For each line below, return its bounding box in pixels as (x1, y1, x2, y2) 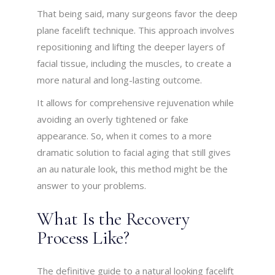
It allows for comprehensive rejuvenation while (37, 96, 234, 109)
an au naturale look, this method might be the (37, 163, 228, 176)
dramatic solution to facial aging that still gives (37, 146, 231, 159)
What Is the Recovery (37, 207, 190, 231)
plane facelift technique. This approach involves (37, 24, 235, 37)
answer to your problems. (37, 179, 147, 192)
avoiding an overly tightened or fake (37, 113, 189, 126)
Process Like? (37, 227, 130, 250)
